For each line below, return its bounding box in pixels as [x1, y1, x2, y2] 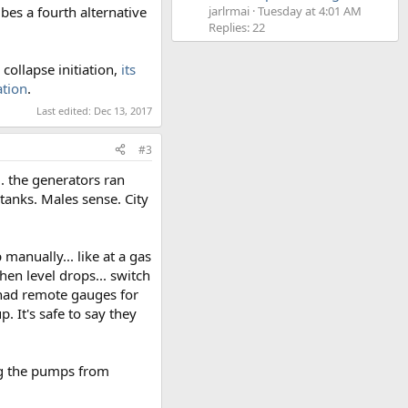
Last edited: [36, 103, 94, 117]
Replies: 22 [209, 19, 265, 36]
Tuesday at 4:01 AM [258, 3, 362, 20]
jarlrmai [209, 3, 250, 20]
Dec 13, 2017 [94, 103, 152, 117]
